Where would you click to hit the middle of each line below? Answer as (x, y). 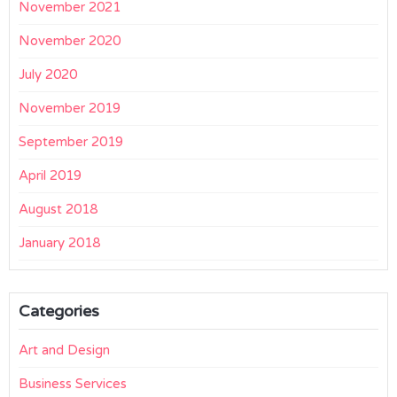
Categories (59, 311)
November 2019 (70, 108)
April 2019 (50, 175)
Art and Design (64, 350)
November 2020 (70, 41)
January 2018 (59, 243)
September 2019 (71, 142)
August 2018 (58, 209)
